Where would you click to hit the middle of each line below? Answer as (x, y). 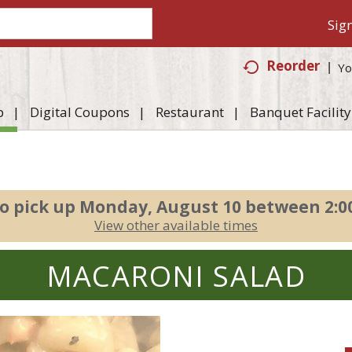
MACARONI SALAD (176, 276)
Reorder (293, 66)
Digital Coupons (79, 112)
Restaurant (189, 112)
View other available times (176, 225)
